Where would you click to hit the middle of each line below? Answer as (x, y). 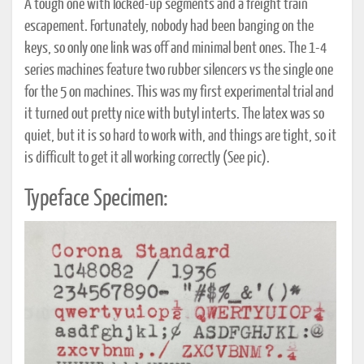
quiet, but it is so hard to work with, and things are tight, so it (180, 137)
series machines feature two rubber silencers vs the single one (179, 71)
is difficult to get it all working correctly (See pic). (147, 159)
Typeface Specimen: (96, 199)
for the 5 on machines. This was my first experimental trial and (179, 93)
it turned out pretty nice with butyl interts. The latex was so (174, 115)
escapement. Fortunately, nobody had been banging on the (169, 27)
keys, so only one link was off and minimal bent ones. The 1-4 (175, 49)
